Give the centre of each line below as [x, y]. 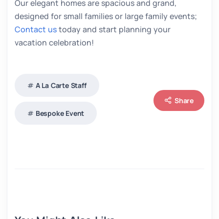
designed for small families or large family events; [106, 16]
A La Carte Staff [61, 85]
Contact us [36, 29]
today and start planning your [114, 29]
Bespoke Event [60, 113]
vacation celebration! [54, 42]
